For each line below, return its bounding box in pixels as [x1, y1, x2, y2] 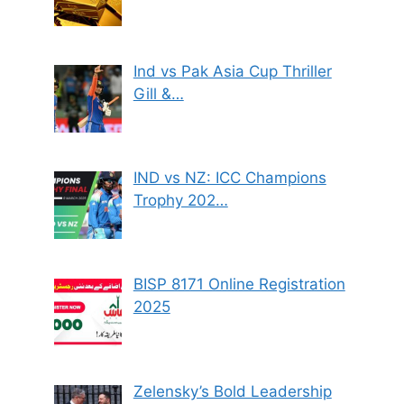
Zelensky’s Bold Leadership [133, 381, 332, 400]
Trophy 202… [133, 191, 228, 210]
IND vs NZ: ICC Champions [133, 169, 326, 188]
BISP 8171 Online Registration [133, 275, 345, 294]
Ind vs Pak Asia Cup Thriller [133, 61, 332, 80]
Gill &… [133, 84, 184, 103]
